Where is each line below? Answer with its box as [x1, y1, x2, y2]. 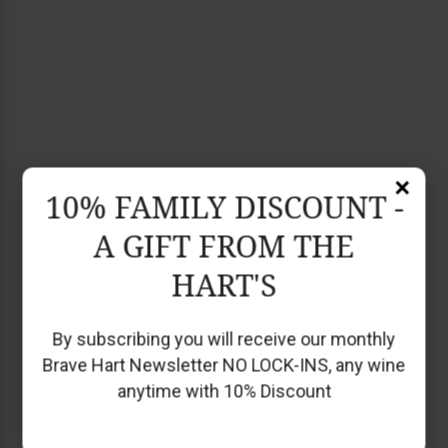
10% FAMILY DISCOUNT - [45, 186, 403, 228]
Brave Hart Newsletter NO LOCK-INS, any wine [42, 354, 406, 376]
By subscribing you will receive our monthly [52, 328, 396, 350]
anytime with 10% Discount [117, 380, 331, 402]
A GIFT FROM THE [93, 225, 355, 267]
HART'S [171, 264, 277, 306]
